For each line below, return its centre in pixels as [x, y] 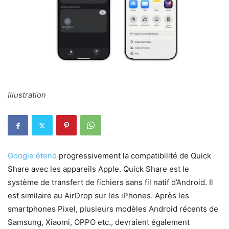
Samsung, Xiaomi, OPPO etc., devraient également [99, 222]
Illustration [27, 95]
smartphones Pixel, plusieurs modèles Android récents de [113, 209]
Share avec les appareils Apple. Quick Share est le [98, 169]
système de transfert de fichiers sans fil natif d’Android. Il [110, 182]
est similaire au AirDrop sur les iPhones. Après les [98, 196]
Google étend [32, 156]
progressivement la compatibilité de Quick [134, 156]
